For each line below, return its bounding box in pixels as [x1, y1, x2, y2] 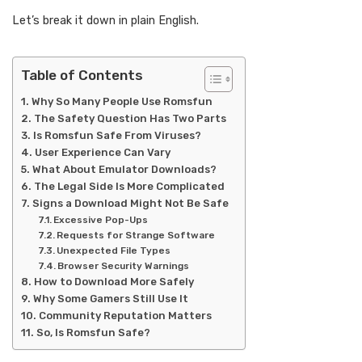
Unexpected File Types [56, 245, 170, 257]
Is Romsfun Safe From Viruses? [32, 129, 201, 142]
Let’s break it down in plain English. [12, 14, 199, 28]
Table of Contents [21, 67, 143, 84]
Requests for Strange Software [56, 229, 215, 242]
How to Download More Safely [33, 276, 194, 288]
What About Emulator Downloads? [32, 163, 217, 176]
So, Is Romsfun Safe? [36, 326, 150, 339]
